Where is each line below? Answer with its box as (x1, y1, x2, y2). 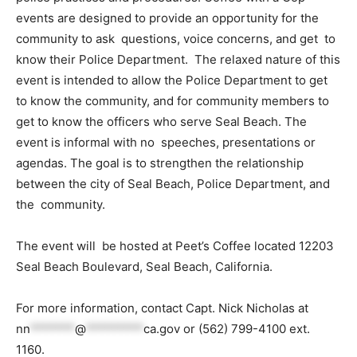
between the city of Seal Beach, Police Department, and (16, 175, 330, 191)
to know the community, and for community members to (16, 92, 329, 108)
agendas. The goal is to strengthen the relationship (16, 155, 304, 171)
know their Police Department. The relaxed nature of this (16, 51, 340, 67)
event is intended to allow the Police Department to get (16, 72, 328, 88)
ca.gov (143, 320, 180, 336)
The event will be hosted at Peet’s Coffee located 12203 (16, 237, 334, 253)
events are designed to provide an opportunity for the (16, 10, 319, 25)
